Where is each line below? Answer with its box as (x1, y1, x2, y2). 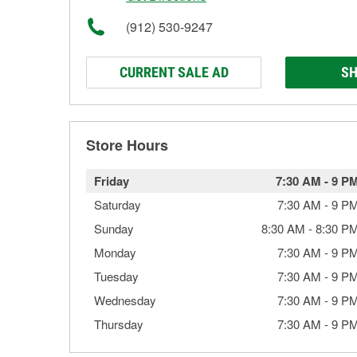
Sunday (94, 220, 134, 237)
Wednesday (94, 292, 156, 308)
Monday (94, 244, 136, 261)
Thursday (94, 316, 143, 332)
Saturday (94, 196, 141, 213)
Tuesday (94, 268, 139, 284)
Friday (94, 172, 129, 190)
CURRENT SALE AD (119, 64, 229, 80)
